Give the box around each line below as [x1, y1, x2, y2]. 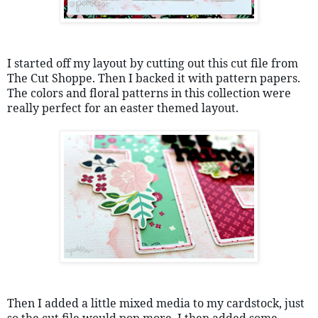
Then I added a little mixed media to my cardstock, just [7, 295, 305, 311]
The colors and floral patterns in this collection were [7, 84, 291, 101]
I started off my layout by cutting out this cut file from [7, 55, 298, 71]
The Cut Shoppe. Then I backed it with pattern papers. [7, 70, 300, 86]
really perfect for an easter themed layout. [7, 99, 238, 116]
